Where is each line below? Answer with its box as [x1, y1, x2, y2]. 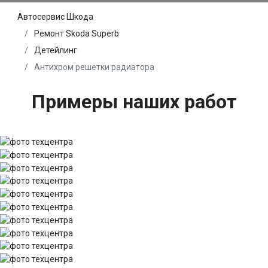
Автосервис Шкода [17, 12, 93, 22]
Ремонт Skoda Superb [34, 29, 119, 39]
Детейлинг [34, 45, 77, 56]
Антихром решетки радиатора [32, 62, 154, 72]
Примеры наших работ [31, 90, 237, 114]
